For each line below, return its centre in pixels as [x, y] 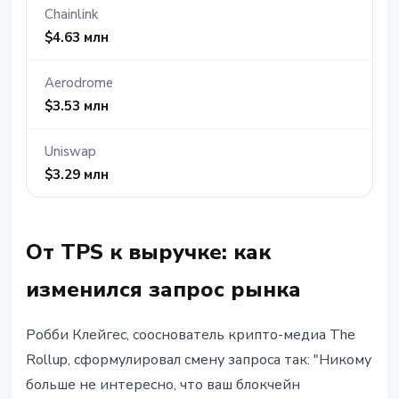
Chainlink [71, 15]
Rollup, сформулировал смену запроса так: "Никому [199, 360]
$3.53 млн [77, 106]
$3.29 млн [77, 175]
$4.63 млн [77, 38]
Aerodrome [79, 83]
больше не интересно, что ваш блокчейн [163, 385]
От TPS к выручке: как [148, 252]
